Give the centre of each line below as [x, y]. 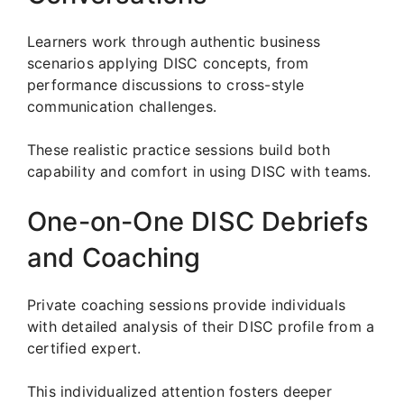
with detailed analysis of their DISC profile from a [201, 326]
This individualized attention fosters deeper [179, 391]
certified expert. [84, 348]
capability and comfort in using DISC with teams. [199, 171]
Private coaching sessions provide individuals [187, 304]
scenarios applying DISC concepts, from [168, 63]
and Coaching [114, 257]
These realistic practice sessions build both [179, 149]
